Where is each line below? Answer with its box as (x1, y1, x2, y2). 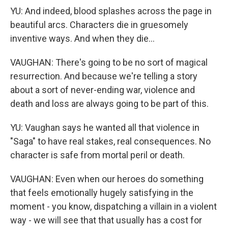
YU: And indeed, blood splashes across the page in (10, 6, 212, 16)
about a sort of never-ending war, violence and (10, 84, 195, 95)
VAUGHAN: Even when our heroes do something (10, 174, 204, 184)
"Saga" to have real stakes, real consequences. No (10, 136, 211, 147)
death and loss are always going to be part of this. (10, 98, 209, 109)
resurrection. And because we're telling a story (10, 71, 197, 81)
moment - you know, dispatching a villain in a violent (10, 201, 217, 212)
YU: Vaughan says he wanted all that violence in (10, 122, 199, 133)
